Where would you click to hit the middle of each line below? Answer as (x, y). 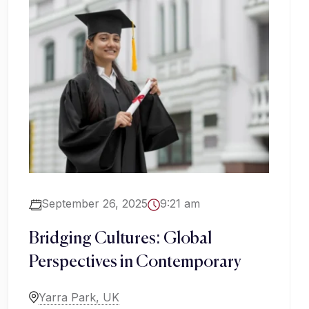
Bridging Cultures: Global (120, 239)
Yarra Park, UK (79, 298)
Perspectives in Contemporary (135, 262)
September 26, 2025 (94, 204)
